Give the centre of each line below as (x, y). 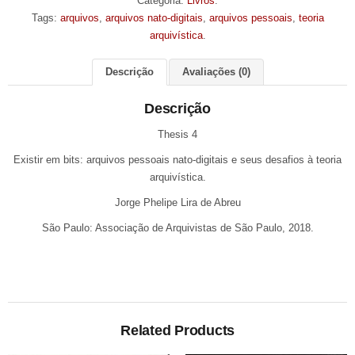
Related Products (177, 330)
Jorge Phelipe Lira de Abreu (177, 202)
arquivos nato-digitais (154, 17)
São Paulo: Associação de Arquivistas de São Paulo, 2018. (177, 227)
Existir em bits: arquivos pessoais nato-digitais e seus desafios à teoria (177, 159)
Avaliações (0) (216, 71)
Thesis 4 (177, 134)
